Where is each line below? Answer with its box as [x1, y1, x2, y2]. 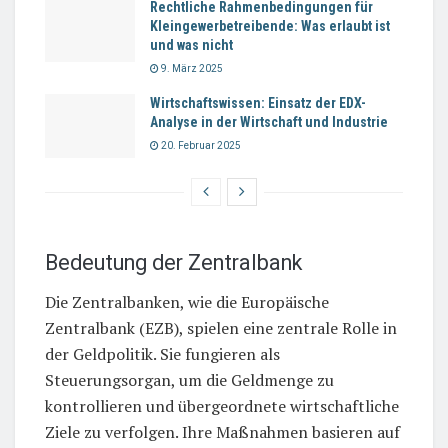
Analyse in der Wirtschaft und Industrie [150, 113, 388, 130]
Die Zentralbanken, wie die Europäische [45, 290, 329, 313]
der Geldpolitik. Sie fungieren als [45, 342, 280, 365]
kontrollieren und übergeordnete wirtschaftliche [45, 394, 399, 417]
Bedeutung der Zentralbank [45, 249, 302, 275]
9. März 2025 [159, 62, 223, 74]
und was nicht [150, 36, 233, 53]
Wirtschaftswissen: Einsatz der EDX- [150, 94, 366, 111]
